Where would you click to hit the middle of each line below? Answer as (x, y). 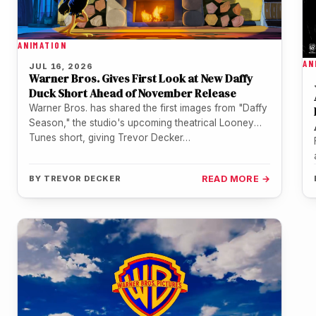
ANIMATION (42, 45)
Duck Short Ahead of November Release (133, 93)
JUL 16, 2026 (61, 66)
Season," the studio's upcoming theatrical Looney (141, 122)
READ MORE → (236, 179)
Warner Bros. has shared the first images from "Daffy (148, 108)
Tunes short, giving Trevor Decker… (110, 137)
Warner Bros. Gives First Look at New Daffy (141, 78)
